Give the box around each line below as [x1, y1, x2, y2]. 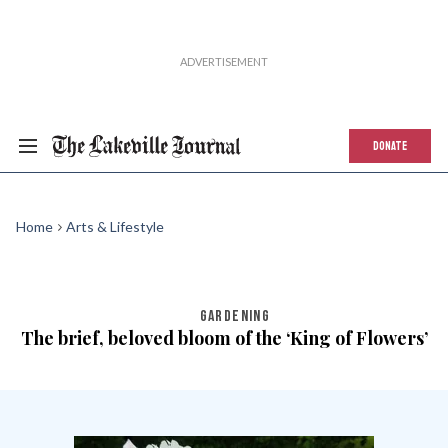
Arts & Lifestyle [66, 218, 164, 235]
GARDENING [199, 307, 271, 326]
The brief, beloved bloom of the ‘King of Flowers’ [20, 326, 428, 350]
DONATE [373, 135, 407, 157]
